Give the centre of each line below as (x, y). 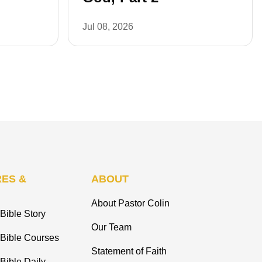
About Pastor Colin (130, 204)
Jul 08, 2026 (108, 27)
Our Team (111, 227)
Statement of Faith (129, 251)
